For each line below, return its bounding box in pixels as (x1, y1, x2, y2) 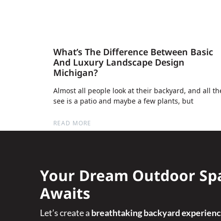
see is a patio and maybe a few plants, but (53, 96, 193, 106)
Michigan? (53, 66, 98, 84)
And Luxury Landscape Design (53, 56, 184, 74)
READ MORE (53, 118, 91, 127)
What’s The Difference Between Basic (53, 45, 213, 64)
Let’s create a (39, 207, 91, 218)
